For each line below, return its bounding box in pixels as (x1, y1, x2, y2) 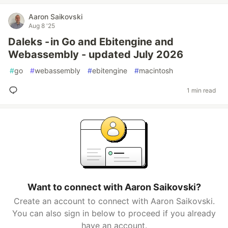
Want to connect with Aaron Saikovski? (27, 182, 201, 192)
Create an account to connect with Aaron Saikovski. (13, 196, 215, 206)
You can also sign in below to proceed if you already (12, 208, 216, 218)
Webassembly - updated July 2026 (8, 48, 183, 61)
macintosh (139, 66, 173, 75)
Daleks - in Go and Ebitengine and (8, 36, 174, 48)
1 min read (187, 86, 216, 94)
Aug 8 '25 (28, 22, 55, 30)
